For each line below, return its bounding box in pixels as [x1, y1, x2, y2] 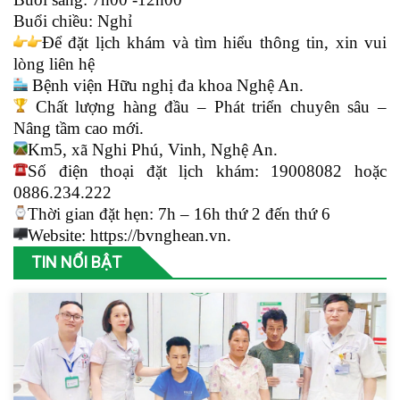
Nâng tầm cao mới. [13, 119, 144, 137]
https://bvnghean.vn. [90, 226, 231, 245]
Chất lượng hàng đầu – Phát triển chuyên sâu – [28, 97, 387, 116]
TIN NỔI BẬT [31, 253, 121, 271]
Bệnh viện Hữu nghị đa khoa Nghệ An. [28, 76, 304, 95]
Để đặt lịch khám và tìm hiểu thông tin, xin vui [42, 33, 387, 52]
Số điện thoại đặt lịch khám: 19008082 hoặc [28, 162, 387, 180]
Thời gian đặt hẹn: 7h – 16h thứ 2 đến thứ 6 [28, 204, 330, 223]
